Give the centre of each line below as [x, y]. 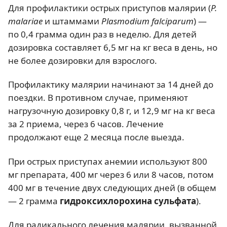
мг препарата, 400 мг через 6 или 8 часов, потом [111, 174]
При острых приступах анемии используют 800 [108, 161]
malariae [25, 21]
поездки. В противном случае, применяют [98, 98]
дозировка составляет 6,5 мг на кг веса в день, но [113, 47]
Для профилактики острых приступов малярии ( [109, 8]
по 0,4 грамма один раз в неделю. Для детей [102, 34]
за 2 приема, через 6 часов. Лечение [86, 124]
